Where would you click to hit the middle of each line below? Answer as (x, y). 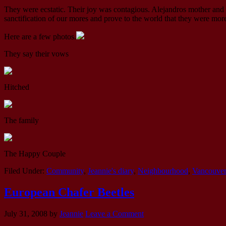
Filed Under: (25, 171)
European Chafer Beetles (69, 192)
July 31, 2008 (26, 214)
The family (21, 121)
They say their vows (36, 54)
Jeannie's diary (111, 171)
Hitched (17, 87)
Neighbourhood (163, 171)
